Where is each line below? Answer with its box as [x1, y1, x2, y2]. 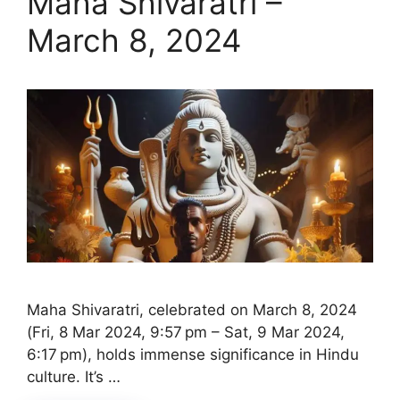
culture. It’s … [27, 367, 121, 386]
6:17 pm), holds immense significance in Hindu [27, 345, 359, 363]
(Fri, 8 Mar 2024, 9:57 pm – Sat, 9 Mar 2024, [27, 322, 345, 341]
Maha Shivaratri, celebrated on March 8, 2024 [27, 300, 357, 319]
